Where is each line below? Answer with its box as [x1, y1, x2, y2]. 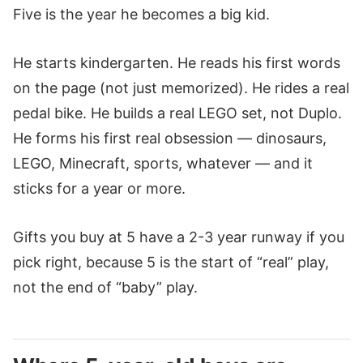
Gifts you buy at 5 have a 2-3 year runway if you [13, 228, 344, 246]
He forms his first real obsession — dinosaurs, [13, 129, 327, 147]
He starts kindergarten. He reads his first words [13, 53, 340, 71]
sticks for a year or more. [13, 179, 186, 197]
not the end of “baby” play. [13, 278, 198, 296]
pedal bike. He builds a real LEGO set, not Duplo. [13, 104, 342, 122]
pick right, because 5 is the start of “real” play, [13, 253, 329, 271]
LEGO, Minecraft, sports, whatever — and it [13, 154, 313, 172]
